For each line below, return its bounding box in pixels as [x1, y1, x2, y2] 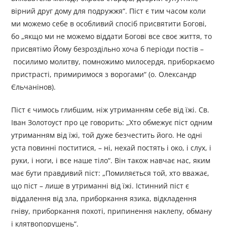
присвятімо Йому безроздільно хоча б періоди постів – [11, 44, 204, 54]
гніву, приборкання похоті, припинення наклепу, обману [11, 206, 212, 216]
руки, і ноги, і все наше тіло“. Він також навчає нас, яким [11, 156, 211, 166]
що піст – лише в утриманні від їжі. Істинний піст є [11, 181, 190, 191]
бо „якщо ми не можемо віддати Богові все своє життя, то [11, 31, 212, 42]
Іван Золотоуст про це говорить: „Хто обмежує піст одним [11, 118, 213, 128]
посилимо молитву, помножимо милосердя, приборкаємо [11, 57, 215, 67]
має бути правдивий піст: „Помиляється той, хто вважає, [11, 168, 210, 178]
